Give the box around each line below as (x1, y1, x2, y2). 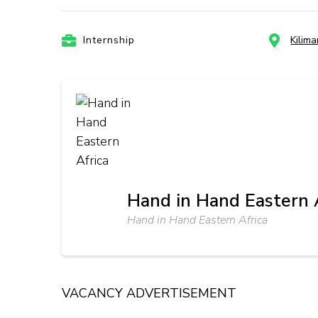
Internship (83, 33, 135, 47)
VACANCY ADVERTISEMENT (62, 285, 236, 302)
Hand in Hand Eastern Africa (126, 212, 268, 228)
